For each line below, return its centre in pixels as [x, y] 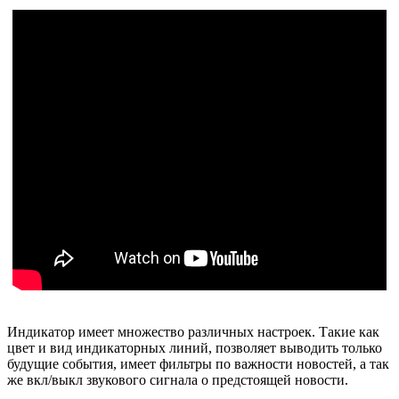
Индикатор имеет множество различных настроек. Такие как [193, 332]
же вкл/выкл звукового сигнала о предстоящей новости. [178, 380]
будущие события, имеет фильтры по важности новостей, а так [198, 364]
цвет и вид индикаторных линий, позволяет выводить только [195, 348]
